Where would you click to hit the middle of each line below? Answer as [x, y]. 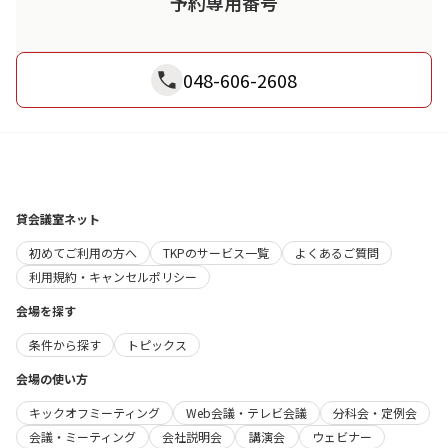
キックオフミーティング [94, 412]
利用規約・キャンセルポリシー [113, 276]
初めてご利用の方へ [83, 252]
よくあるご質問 [337, 252]
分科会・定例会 [375, 412]
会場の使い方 [52, 378]
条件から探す [65, 344]
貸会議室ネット [58, 218]
